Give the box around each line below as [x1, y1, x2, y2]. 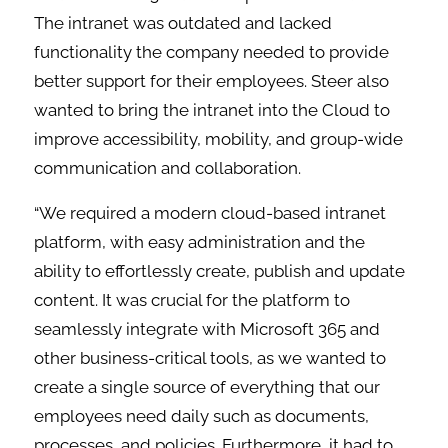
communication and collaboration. [34, 158, 302, 179]
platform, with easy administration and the [34, 232, 366, 253]
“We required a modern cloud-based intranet [34, 203, 387, 224]
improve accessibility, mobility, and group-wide [34, 129, 404, 150]
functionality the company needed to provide [34, 42, 390, 63]
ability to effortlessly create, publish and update [34, 261, 406, 282]
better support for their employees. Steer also [34, 71, 390, 92]
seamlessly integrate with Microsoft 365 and [34, 319, 381, 340]
